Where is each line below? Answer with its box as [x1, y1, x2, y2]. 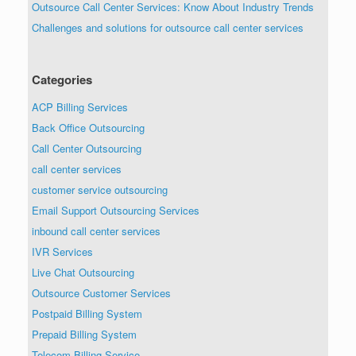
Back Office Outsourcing [32, 119, 145, 135]
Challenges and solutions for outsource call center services [32, 19, 304, 35]
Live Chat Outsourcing [32, 264, 134, 280]
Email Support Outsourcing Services [32, 202, 199, 218]
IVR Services [32, 243, 93, 259]
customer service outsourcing [32, 181, 168, 197]
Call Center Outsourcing [32, 140, 141, 156]
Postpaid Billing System [32, 305, 142, 321]
